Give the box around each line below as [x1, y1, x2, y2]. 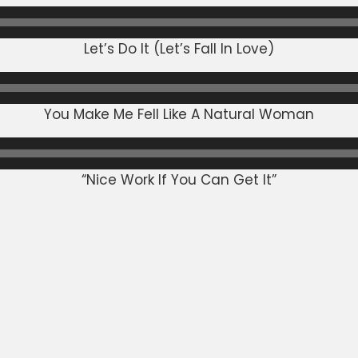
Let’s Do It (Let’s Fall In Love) [84, 38, 274, 58]
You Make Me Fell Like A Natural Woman [44, 104, 314, 124]
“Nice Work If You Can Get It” [82, 169, 276, 189]
